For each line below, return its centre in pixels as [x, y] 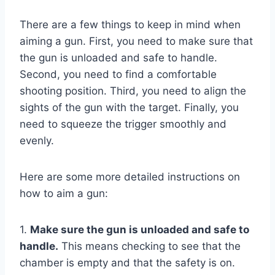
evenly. [37, 140]
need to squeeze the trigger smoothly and [123, 124]
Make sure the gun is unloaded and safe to [140, 229]
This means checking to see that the [149, 246]
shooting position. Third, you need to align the [133, 91]
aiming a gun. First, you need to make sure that [136, 41]
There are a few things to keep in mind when [130, 24]
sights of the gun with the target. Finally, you [129, 107]
